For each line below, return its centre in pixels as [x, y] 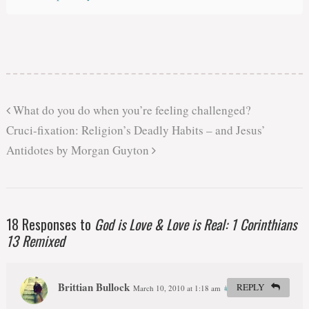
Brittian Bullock [93, 287]
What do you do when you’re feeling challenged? [130, 110]
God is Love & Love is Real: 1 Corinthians [195, 225]
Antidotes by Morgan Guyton [79, 150]
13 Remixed [35, 241]
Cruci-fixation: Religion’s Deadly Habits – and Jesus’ [136, 130]
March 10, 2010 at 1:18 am [177, 288]
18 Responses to [50, 225]
